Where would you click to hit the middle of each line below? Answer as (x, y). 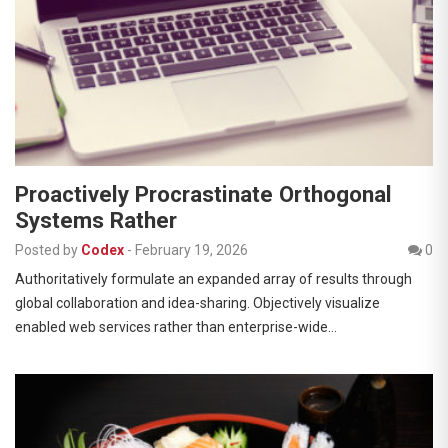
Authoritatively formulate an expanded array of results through (213, 279)
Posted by (46, 250)
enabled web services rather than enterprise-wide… (176, 327)
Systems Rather (96, 220)
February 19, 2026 (191, 250)
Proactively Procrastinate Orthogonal (203, 194)
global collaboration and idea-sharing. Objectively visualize (197, 303)
